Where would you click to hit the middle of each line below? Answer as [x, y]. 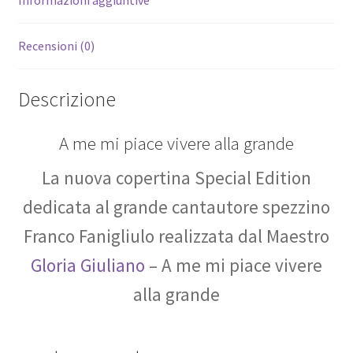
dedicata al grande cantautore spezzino [176, 207]
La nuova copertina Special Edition [176, 178]
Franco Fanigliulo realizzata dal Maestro [176, 236]
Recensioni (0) [56, 46]
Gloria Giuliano [88, 266]
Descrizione [67, 100]
